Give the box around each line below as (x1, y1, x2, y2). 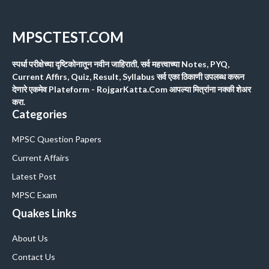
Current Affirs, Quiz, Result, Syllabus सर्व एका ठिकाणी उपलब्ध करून (12, 71, 244, 82)
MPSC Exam (12, 190, 57, 201)
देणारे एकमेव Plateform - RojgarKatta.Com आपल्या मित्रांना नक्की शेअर (12, 84, 251, 95)
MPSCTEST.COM (12, 28, 124, 46)
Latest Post (12, 171, 56, 182)
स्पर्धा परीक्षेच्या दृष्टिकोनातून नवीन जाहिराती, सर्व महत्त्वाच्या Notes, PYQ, (12, 59, 229, 70)
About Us (12, 233, 48, 244)
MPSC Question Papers (12, 134, 101, 145)
